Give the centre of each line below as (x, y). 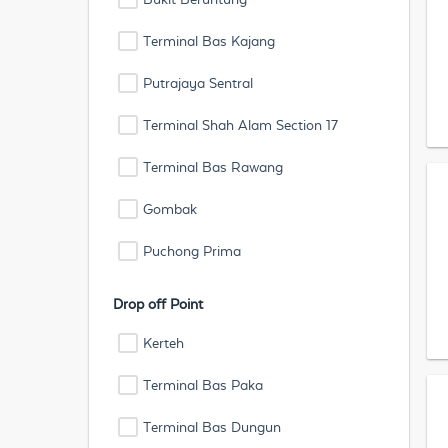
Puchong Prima (192, 251)
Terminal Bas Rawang (213, 167)
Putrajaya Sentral (198, 83)
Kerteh (163, 343)
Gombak (170, 209)
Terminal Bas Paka (203, 385)
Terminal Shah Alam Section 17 (240, 125)
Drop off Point (158, 304)
